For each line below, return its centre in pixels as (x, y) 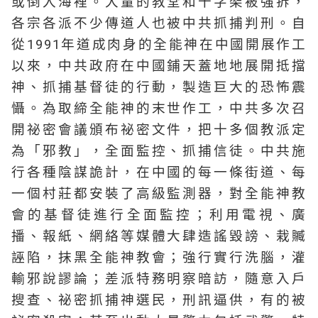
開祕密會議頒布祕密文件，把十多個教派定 (159, 130)
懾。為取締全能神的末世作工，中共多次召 (159, 109)
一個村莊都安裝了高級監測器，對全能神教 (159, 194)
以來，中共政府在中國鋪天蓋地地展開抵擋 (159, 66)
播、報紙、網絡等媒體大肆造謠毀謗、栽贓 (159, 236)
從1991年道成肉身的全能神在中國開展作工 (159, 45)
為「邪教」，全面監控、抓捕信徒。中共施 (159, 151)
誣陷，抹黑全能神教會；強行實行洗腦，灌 (159, 258)
